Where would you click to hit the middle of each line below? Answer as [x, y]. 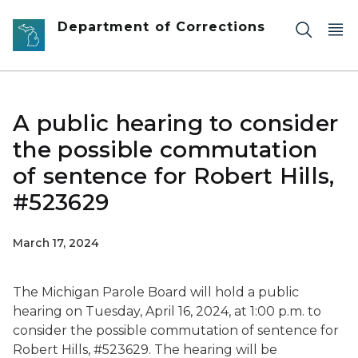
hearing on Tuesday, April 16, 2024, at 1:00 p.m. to [167, 311]
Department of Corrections [162, 27]
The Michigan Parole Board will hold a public [156, 292]
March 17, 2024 [56, 243]
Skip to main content [72, 17]
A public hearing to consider [176, 123]
